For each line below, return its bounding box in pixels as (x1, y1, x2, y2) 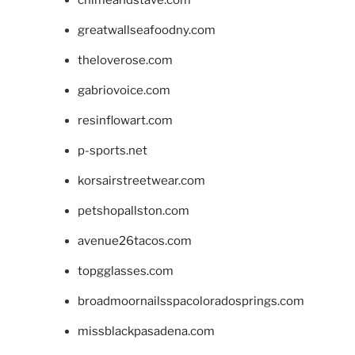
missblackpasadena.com (77, 323, 215, 338)
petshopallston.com (77, 203, 189, 218)
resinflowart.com (77, 113, 173, 128)
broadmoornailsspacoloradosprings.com (77, 293, 304, 308)
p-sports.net (77, 143, 147, 158)
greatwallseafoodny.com (77, 22, 216, 37)
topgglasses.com (77, 263, 174, 278)
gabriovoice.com (77, 82, 170, 97)
